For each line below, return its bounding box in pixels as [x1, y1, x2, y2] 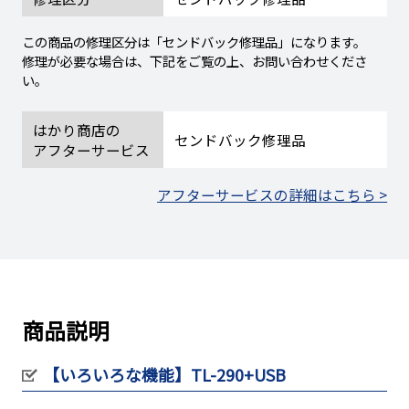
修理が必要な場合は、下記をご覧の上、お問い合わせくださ [21, 51, 367, 71]
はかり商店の [32, 120, 121, 141]
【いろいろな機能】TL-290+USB [43, 362, 287, 386]
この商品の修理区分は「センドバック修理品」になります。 [21, 32, 366, 52]
